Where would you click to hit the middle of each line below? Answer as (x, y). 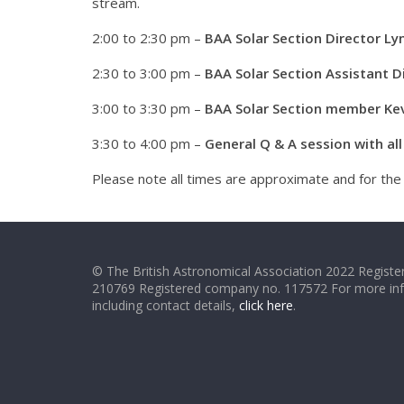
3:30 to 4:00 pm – (148, 143)
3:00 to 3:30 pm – (148, 108)
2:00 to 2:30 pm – (148, 38)
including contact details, (165, 305)
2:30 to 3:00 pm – (148, 73)
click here (266, 305)
